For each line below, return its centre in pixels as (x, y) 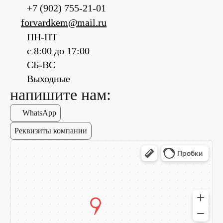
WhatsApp (39, 113)
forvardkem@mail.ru (64, 23)
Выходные (49, 79)
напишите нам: (60, 95)
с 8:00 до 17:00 (58, 51)
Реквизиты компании (51, 131)
